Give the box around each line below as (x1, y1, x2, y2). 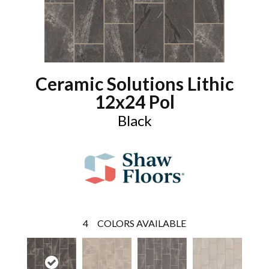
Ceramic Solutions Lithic (35, 73, 234, 94)
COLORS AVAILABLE (97, 217, 186, 229)
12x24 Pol (94, 91, 175, 112)
